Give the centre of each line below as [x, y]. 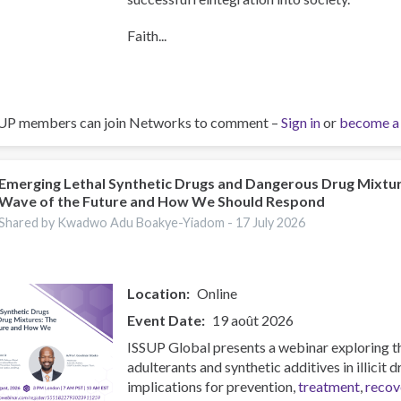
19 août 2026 [253, 320]
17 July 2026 [271, 223]
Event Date [165, 320]
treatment [329, 387]
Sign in [301, 123]
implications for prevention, [213, 387]
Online [218, 294]
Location [157, 294]
